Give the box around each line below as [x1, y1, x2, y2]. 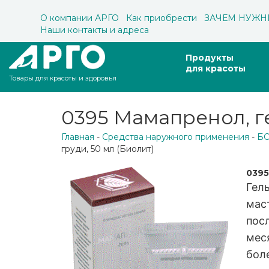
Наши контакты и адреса [40, 25, 149, 35]
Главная [61, 131, 94, 142]
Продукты [186, 52, 234, 63]
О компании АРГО [40, 13, 119, 23]
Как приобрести [126, 13, 197, 23]
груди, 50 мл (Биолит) [61, 144, 154, 154]
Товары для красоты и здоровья [9, 74, 116, 83]
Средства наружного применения [102, 131, 249, 142]
